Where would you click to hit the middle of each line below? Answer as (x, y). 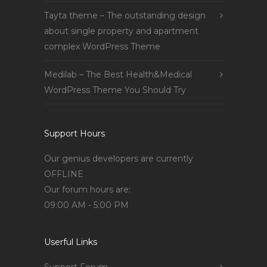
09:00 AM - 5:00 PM (86, 205)
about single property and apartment (121, 31)
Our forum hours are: (87, 189)
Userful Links (71, 242)
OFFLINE (64, 174)
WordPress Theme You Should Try (115, 90)
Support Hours (74, 133)
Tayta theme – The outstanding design (125, 15)
